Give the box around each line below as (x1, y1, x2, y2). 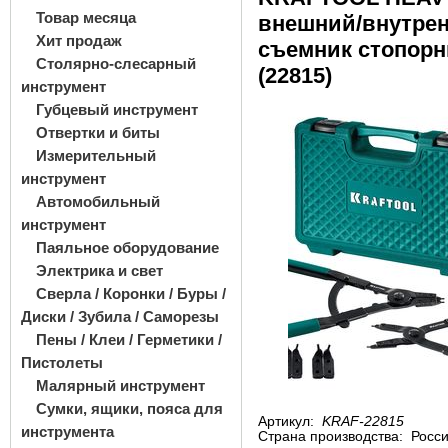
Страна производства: (258, 429, 407, 444)
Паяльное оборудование (36, 239, 219, 256)
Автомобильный (36, 193, 160, 210)
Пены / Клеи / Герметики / (36, 331, 222, 348)
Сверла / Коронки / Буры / (36, 285, 226, 302)
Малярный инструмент (36, 377, 205, 394)
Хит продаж (36, 32, 122, 49)
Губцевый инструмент (36, 101, 198, 118)
